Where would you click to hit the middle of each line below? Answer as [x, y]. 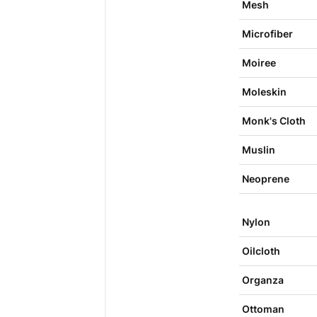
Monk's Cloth [273, 121]
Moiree [259, 63]
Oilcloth [261, 251]
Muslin [258, 150]
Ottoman [263, 309]
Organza [263, 280]
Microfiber [267, 34]
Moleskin [264, 92]
